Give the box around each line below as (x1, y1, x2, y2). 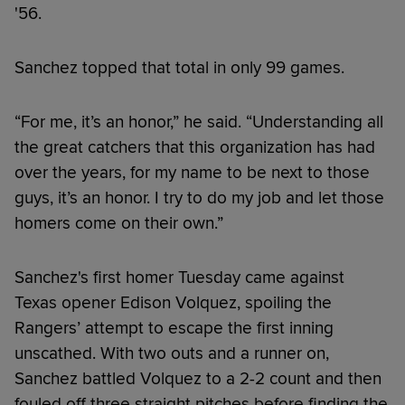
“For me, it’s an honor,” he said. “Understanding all (14, 110, 383, 133)
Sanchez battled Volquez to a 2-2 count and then (14, 367, 381, 390)
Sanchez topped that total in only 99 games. (14, 56, 344, 79)
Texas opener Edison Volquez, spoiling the (14, 291, 332, 314)
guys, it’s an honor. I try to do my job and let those (14, 186, 384, 209)
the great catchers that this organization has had (14, 136, 375, 158)
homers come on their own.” (14, 212, 223, 234)
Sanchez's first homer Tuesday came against (14, 266, 344, 288)
